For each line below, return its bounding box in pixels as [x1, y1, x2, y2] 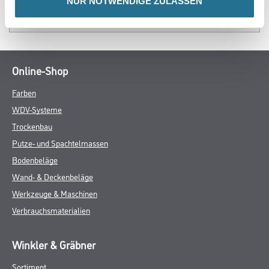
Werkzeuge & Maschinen [12, 187, 97, 199]
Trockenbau [12, 120, 52, 131]
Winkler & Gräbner [12, 237, 95, 252]
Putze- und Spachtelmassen [12, 137, 108, 148]
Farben [12, 86, 36, 98]
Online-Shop [12, 63, 68, 77]
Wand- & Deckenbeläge [12, 171, 93, 182]
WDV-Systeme [12, 103, 62, 115]
